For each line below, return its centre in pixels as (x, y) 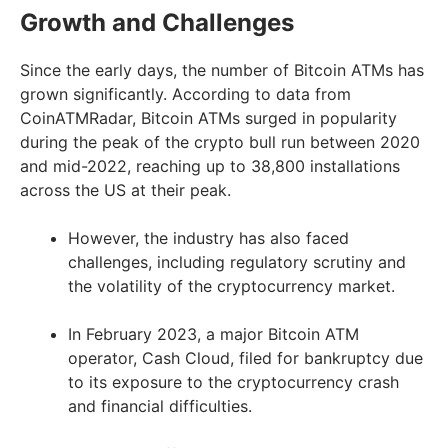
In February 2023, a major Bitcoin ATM (213, 333)
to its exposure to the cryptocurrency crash (233, 381)
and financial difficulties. (162, 405)
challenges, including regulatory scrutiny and (237, 261)
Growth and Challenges (157, 22)
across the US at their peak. (125, 189)
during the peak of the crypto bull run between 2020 (220, 141)
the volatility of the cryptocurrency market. (231, 285)
